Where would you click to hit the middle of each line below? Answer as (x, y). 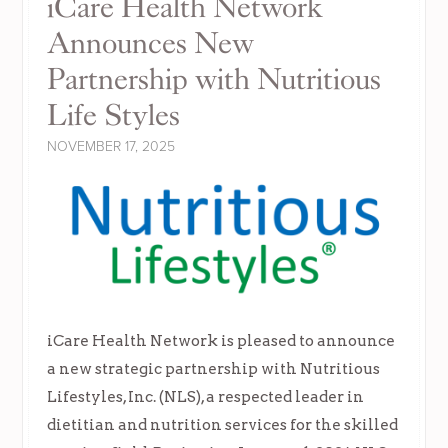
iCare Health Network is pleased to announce (221, 341)
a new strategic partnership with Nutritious (214, 369)
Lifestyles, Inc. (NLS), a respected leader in (206, 397)
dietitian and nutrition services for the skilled (223, 425)
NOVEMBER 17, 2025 (111, 146)
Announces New (151, 43)
